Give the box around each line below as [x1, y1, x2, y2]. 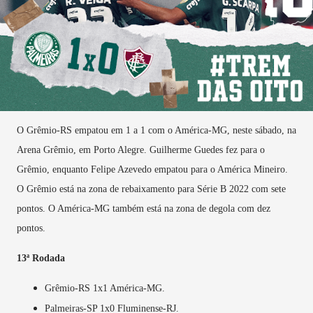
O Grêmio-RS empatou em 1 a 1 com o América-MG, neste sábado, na [17, 125, 296, 136]
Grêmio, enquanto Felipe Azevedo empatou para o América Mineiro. [17, 164, 288, 175]
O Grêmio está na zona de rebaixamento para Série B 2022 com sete [17, 184, 286, 195]
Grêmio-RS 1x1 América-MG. [45, 283, 165, 294]
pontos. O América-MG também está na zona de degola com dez [17, 203, 270, 214]
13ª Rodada [17, 253, 65, 264]
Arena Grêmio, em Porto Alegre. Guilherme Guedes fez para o [17, 145, 265, 156]
